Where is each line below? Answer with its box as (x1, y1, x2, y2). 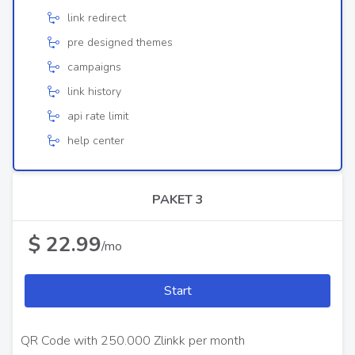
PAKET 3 (151, 191, 204, 208)
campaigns (67, 59, 121, 74)
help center (67, 133, 124, 148)
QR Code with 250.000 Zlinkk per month (21, 332, 245, 349)
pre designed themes (67, 35, 173, 50)
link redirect (67, 10, 126, 25)
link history (67, 84, 121, 99)
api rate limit (67, 109, 128, 124)
